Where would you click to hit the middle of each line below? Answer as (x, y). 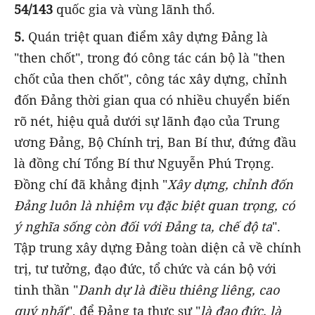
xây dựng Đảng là (215, 36)
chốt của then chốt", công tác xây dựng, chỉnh (150, 78)
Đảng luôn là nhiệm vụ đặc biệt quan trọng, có (154, 205)
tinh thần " (46, 289)
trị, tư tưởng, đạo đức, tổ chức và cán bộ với (145, 268)
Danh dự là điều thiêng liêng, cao (179, 289)
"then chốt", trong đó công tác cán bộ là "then (150, 57)
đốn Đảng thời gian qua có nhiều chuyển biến (152, 99)
